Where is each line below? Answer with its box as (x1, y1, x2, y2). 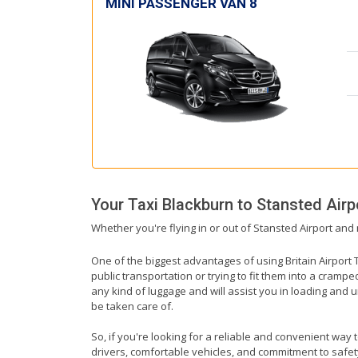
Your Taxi (91, 195, 162, 214)
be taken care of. (91, 299, 173, 313)
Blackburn (162, 195, 233, 214)
